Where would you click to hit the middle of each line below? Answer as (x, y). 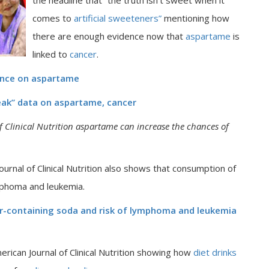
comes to (52, 18)
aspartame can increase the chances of (152, 126)
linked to (51, 54)
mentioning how (195, 18)
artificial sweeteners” (116, 18)
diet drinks (215, 252)
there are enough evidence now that (109, 36)
